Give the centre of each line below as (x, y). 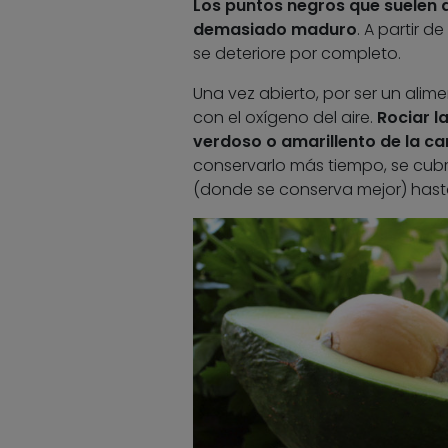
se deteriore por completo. (296, 53)
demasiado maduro (274, 29)
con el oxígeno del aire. (284, 117)
